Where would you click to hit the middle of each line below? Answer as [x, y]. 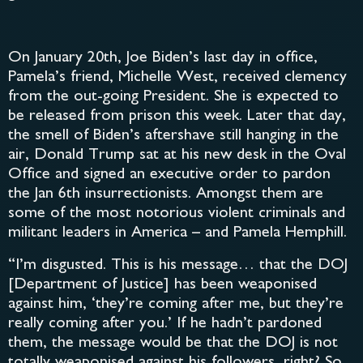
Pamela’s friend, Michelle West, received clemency [177, 78]
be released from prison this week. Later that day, [177, 117]
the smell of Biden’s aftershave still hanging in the [173, 136]
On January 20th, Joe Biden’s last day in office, [163, 58]
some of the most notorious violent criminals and [177, 214]
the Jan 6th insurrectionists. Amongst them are [166, 194]
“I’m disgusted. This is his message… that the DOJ [178, 266]
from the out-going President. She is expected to [173, 97]
